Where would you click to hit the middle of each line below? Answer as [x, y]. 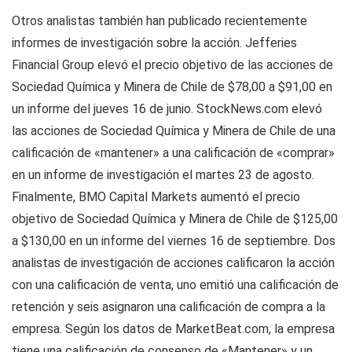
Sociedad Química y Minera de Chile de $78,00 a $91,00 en [172, 87]
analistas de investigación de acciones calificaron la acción [173, 263]
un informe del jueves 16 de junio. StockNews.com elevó [167, 109]
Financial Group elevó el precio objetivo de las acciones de [172, 65]
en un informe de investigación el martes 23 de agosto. [163, 175]
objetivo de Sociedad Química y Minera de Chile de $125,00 [175, 219]
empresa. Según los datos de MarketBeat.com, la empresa [173, 329]
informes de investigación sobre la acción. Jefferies [154, 43]
